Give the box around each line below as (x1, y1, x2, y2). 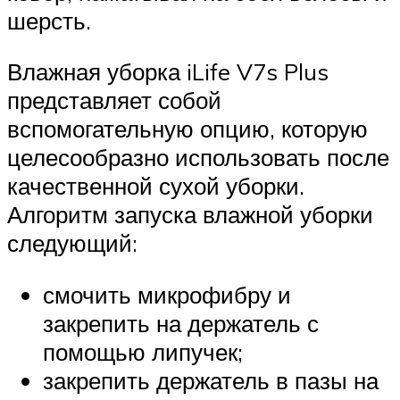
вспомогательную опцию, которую (7, 114, 368, 144)
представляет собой (7, 86, 221, 115)
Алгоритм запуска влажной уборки (7, 200, 373, 229)
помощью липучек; (43, 337, 243, 366)
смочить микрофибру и (43, 279, 291, 309)
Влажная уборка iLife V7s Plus (7, 57, 329, 87)
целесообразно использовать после (7, 143, 389, 172)
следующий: (7, 229, 137, 258)
